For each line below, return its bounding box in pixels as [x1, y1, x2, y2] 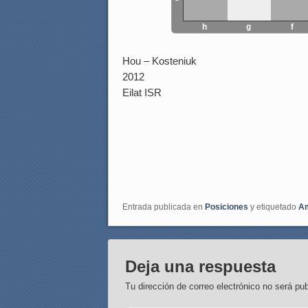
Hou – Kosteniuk [122, 55, 197, 67]
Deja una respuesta [125, 257, 276, 276]
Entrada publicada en [122, 202, 205, 212]
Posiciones [205, 202, 248, 212]
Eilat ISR [122, 87, 162, 99]
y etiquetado [248, 202, 298, 212]
